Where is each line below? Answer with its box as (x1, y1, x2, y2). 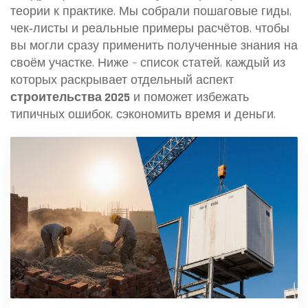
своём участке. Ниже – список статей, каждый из (10, 55, 285, 71)
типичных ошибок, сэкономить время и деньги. (10, 107, 276, 122)
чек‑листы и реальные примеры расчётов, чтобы (10, 21, 289, 36)
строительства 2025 (10, 89, 130, 105)
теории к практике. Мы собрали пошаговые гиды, (10, 3, 291, 19)
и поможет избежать (130, 89, 249, 105)
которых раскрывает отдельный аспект (10, 72, 234, 88)
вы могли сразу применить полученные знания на (10, 38, 298, 54)
